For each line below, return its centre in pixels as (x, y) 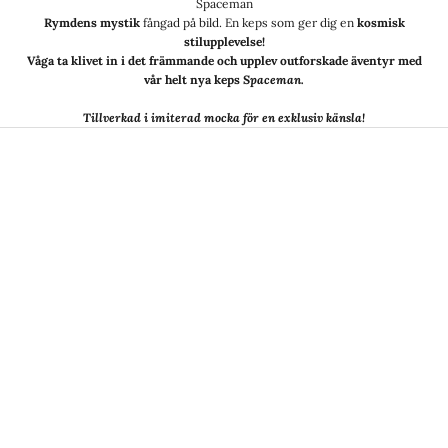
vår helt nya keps (193, 79)
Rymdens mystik (93, 22)
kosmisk (379, 22)
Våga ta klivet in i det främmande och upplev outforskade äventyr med (224, 60)
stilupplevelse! (224, 41)
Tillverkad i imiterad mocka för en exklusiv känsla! (224, 117)
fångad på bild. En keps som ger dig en (248, 22)
